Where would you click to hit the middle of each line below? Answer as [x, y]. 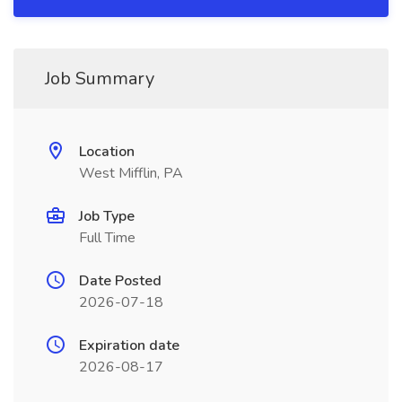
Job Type [107, 216]
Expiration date [129, 345]
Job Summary [100, 79]
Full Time [107, 238]
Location [107, 152]
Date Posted [120, 281]
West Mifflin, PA [131, 173]
